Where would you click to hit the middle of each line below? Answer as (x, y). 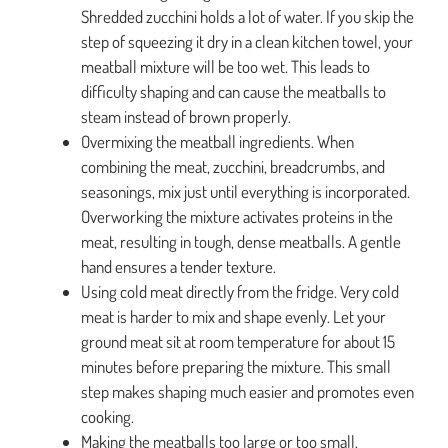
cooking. (107, 417)
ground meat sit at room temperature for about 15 (238, 342)
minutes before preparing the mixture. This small (236, 367)
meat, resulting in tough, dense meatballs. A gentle (241, 242)
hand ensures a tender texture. (178, 267)
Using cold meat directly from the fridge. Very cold (240, 292)
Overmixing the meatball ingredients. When (217, 142)
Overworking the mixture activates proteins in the (237, 217)
